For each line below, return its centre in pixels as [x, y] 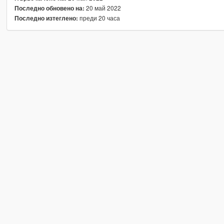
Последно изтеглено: [46, 18]
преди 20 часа [99, 18]
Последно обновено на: [49, 8]
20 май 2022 [102, 8]
